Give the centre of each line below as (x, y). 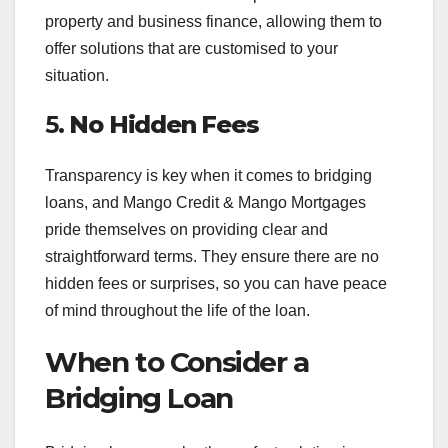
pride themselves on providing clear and (186, 230)
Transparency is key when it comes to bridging (208, 176)
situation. (77, 75)
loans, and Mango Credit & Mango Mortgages (205, 203)
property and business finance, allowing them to (213, 21)
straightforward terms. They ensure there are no (212, 257)
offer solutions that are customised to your (191, 48)
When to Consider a (177, 362)
